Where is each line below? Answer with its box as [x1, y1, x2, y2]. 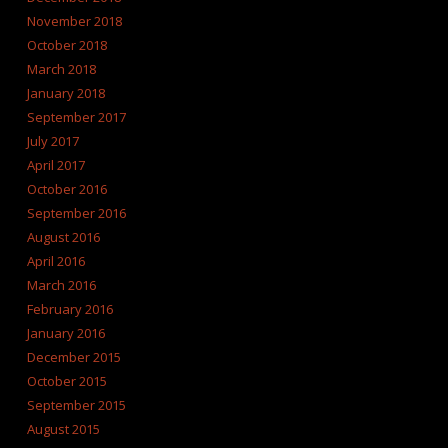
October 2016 [26, 179, 107, 198]
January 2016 [26, 323, 105, 342]
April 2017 [26, 155, 85, 174]
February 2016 [26, 299, 113, 318]
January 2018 [26, 83, 105, 102]
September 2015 [26, 395, 126, 414]
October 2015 [26, 371, 107, 390]
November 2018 [26, 11, 122, 30]
